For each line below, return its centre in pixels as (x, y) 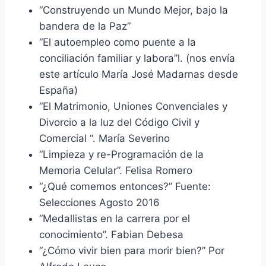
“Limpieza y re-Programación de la (121, 154)
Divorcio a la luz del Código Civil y (119, 122)
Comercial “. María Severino (104, 138)
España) (58, 90)
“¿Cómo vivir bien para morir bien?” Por (132, 250)
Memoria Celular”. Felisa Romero (116, 170)
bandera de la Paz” (85, 26)
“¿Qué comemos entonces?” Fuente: (125, 186)
